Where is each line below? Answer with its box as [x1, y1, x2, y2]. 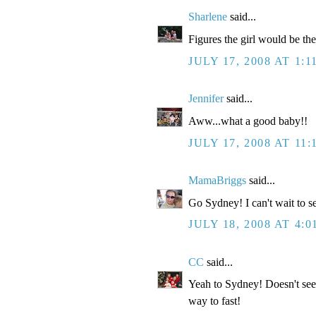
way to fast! [188, 295, 241, 308]
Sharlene [188, 11, 227, 23]
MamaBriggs [188, 174, 246, 186]
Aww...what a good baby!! [188, 114, 308, 127]
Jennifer [188, 92, 224, 105]
